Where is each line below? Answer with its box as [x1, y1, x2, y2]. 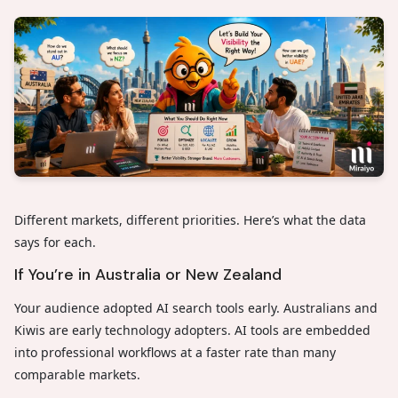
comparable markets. [14, 365, 144, 383]
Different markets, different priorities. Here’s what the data [14, 211, 366, 228]
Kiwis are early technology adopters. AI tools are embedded [14, 321, 370, 338]
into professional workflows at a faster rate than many [14, 343, 336, 361]
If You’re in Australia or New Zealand [14, 263, 282, 285]
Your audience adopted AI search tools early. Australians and [14, 298, 378, 316]
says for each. [14, 233, 96, 251]
